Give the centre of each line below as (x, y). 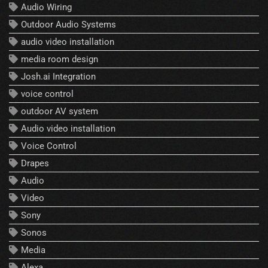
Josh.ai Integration (58, 77)
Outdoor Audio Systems (68, 25)
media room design (60, 60)
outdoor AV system (60, 112)
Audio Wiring (46, 7)
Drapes (35, 164)
